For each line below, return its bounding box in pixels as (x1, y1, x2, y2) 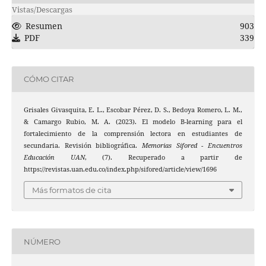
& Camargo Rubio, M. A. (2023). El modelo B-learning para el (23, 117, 243, 126)
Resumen (25, 20, 62, 31)
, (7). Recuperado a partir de (84, 153, 243, 161)
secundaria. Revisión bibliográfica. (23, 141, 142, 150)
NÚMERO (23, 236, 61, 246)
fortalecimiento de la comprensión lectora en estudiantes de (23, 129, 243, 138)
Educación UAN (23, 153, 85, 161)
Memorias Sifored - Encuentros (142, 141, 243, 150)
